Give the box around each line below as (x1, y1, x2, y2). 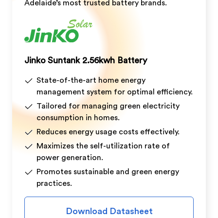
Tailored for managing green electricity (36, 102, 180, 110)
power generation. (36, 153, 103, 162)
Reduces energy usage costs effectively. (36, 127, 180, 136)
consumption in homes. (36, 113, 120, 122)
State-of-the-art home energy (36, 76, 145, 84)
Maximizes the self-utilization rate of (36, 142, 170, 150)
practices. (36, 179, 72, 187)
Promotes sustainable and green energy (36, 167, 179, 176)
